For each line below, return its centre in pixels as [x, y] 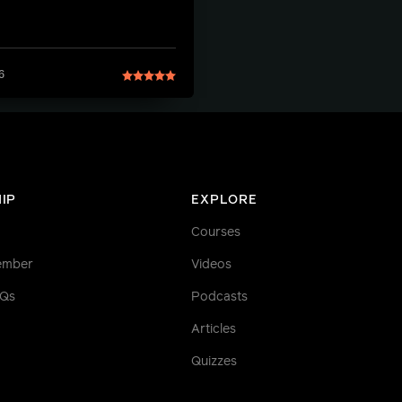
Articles [214, 329]
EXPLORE [224, 200]
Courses [216, 232]
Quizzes [214, 362]
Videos [212, 265]
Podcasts [220, 297]
